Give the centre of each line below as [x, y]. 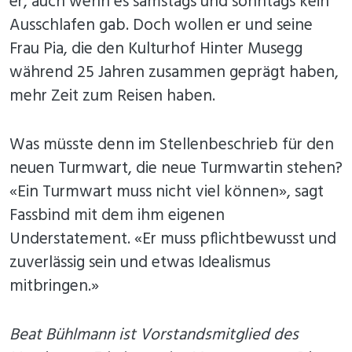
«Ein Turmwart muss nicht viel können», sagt [167, 192]
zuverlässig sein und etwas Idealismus [140, 262]
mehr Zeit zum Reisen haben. [112, 96]
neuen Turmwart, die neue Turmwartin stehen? [176, 168]
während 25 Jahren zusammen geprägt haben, [174, 72]
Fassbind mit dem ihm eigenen [117, 215]
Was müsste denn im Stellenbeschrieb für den [172, 145]
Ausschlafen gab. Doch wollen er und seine [161, 25]
